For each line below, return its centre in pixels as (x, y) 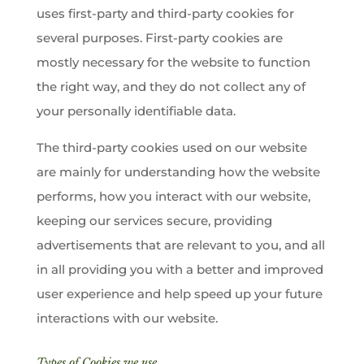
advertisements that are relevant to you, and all (180, 245)
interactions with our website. (127, 318)
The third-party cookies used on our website (171, 147)
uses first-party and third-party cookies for (165, 13)
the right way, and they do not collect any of (171, 87)
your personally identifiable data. (136, 111)
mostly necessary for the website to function (173, 62)
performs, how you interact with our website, (173, 196)
